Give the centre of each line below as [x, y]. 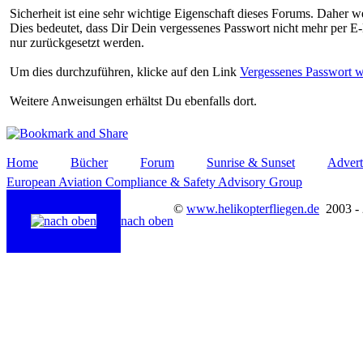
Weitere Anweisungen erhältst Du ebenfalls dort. [133, 100]
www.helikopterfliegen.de [253, 208]
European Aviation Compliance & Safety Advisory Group [154, 181]
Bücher [89, 162]
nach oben [147, 220]
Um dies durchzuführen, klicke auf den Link [125, 71]
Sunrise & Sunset [251, 162]
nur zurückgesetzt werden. [77, 42]
